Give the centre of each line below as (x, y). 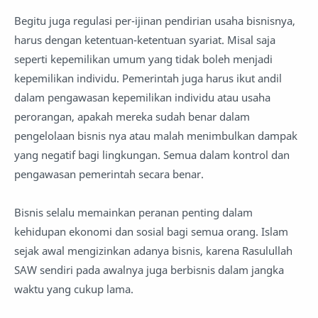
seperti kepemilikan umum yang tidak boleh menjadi (143, 59)
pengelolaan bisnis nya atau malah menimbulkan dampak (156, 136)
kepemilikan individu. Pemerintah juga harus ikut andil (148, 78)
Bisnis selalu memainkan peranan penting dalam (133, 213)
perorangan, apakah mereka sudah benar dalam (132, 117)
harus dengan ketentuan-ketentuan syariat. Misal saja (145, 40)
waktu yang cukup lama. (75, 289)
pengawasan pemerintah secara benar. (109, 174)
